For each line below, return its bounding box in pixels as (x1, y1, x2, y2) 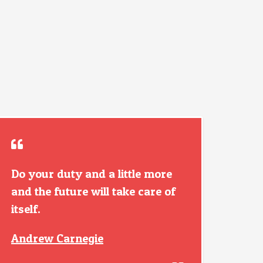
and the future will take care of (11, 184, 176, 198)
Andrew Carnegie (11, 231, 103, 245)
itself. (11, 202, 41, 216)
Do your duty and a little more (11, 167, 172, 181)
